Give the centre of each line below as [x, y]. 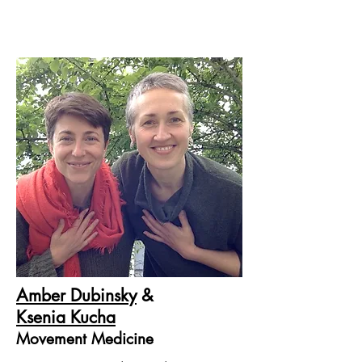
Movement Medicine [85, 339]
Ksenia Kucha [66, 317]
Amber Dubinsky [76, 295]
